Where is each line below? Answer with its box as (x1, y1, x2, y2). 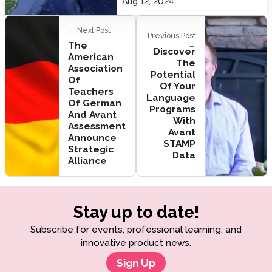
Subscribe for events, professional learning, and (30, 223, 242, 235)
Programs (149, 103, 195, 115)
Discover (153, 45, 195, 57)
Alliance (68, 155, 107, 167)
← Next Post (68, 25, 111, 35)
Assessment (68, 120, 126, 132)
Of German (68, 97, 122, 109)
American (68, 51, 114, 63)
